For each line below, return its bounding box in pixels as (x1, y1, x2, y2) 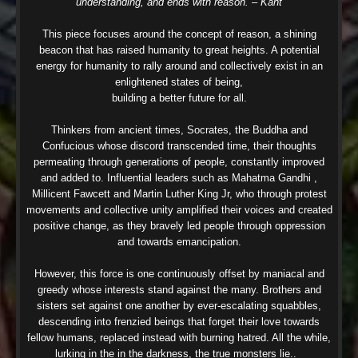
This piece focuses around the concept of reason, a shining (42, 27, 316, 40)
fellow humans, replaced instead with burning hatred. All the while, (27, 331, 331, 344)
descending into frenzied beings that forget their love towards (38, 315, 320, 328)
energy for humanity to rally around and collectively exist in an (35, 59, 323, 72)
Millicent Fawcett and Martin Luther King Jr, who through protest (31, 187, 327, 200)
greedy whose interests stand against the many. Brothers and (37, 283, 321, 296)
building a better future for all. (111, 91, 247, 104)
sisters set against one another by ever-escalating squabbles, (37, 299, 321, 312)
